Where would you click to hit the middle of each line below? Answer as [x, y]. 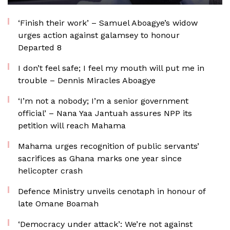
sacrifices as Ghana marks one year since [100, 158]
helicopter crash [50, 171]
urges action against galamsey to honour [99, 35]
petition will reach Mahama [72, 126]
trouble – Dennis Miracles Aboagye [87, 80]
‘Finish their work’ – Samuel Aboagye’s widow [108, 23]
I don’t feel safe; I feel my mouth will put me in [111, 68]
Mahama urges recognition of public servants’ [109, 146]
